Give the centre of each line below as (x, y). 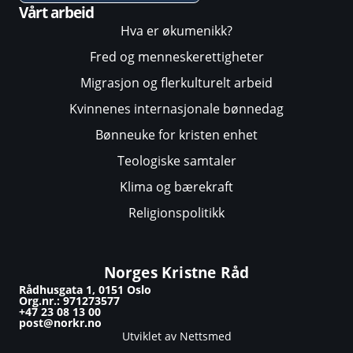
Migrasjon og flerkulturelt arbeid (176, 83)
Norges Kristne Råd (176, 273)
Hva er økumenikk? (176, 31)
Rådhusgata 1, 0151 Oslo (85, 290)
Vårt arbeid (56, 13)
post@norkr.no (60, 323)
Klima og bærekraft (176, 187)
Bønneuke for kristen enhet (176, 135)
